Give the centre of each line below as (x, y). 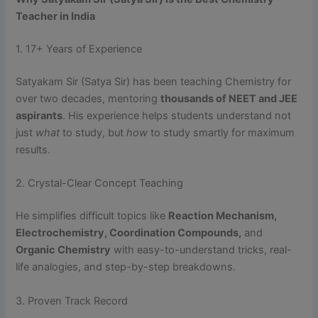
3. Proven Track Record (72, 301)
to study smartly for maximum (221, 132)
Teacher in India (56, 17)
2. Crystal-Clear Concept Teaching (100, 183)
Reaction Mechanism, (223, 216)
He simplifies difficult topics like (92, 216)
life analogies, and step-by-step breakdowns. (126, 267)
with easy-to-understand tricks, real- (202, 250)
